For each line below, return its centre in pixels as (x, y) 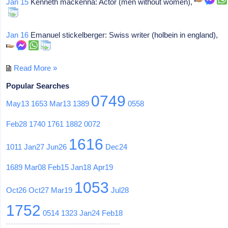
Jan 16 (18, 35)
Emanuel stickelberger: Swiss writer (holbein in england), (123, 35)
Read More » (36, 68)
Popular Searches (38, 85)
